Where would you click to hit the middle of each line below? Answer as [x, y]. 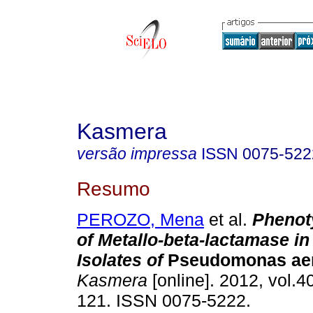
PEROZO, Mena [140, 220]
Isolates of [122, 260]
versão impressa [137, 154]
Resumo [114, 188]
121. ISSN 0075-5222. [164, 301]
